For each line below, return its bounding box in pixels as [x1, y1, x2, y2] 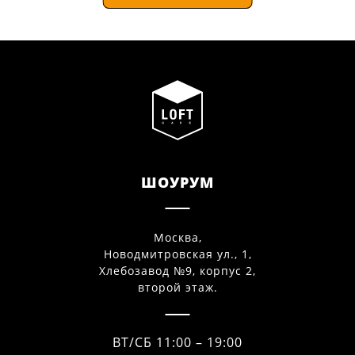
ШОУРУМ [141, 173, 214, 192]
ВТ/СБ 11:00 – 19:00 [113, 334, 242, 351]
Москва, [153, 230, 202, 245]
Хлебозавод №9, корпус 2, [99, 263, 256, 278]
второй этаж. [137, 280, 218, 295]
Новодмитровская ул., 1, [103, 246, 252, 261]
